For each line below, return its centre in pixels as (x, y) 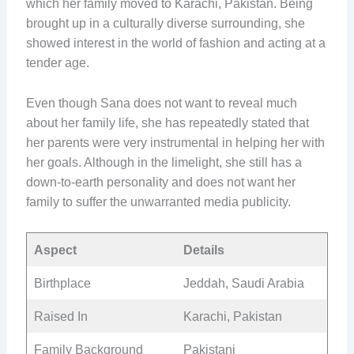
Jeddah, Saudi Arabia (243, 283)
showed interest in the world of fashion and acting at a (175, 43)
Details (203, 250)
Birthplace (62, 283)
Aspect (55, 250)
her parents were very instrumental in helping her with (175, 142)
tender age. (57, 63)
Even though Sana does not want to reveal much (161, 103)
